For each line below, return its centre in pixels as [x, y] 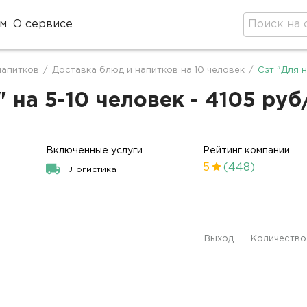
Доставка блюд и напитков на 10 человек [148, 70]
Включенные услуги [95, 151]
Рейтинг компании [247, 151]
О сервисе [43, 24]
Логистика [93, 170]
